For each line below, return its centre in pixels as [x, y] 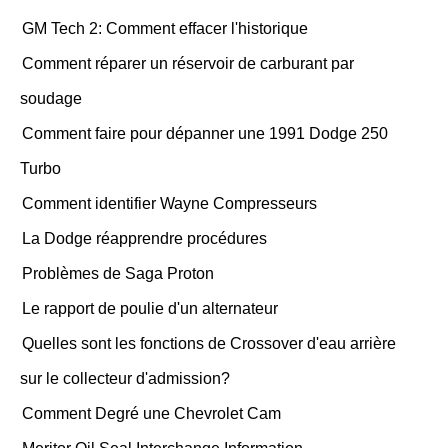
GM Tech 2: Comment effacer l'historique [165, 28]
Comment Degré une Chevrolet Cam [151, 413]
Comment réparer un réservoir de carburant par [188, 63]
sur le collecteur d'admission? [125, 378]
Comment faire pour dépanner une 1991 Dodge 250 [205, 133]
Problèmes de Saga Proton [118, 273]
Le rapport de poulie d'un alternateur [150, 308]
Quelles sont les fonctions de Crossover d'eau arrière [209, 343]
